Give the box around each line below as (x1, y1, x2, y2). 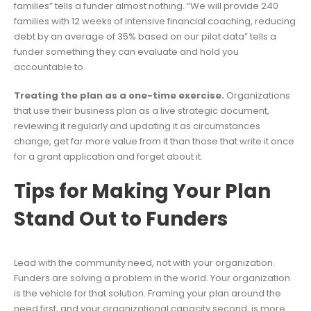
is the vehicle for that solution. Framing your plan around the (14, 286, 281, 300)
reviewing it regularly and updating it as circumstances (14, 119, 260, 133)
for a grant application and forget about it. (14, 149, 203, 163)
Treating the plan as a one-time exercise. (14, 88, 224, 102)
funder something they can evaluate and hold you (14, 45, 239, 59)
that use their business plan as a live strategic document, (14, 103, 269, 117)
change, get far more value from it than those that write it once (14, 134, 294, 148)
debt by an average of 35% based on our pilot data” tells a (14, 30, 276, 44)
